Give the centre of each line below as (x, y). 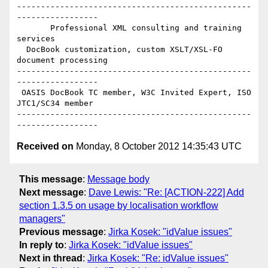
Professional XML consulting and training (33, 28)
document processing (62, 60)
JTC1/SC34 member (55, 103)
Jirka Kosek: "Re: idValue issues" (158, 258)
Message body (118, 179)
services (36, 39)
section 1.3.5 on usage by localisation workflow (119, 205)
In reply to (42, 245)
